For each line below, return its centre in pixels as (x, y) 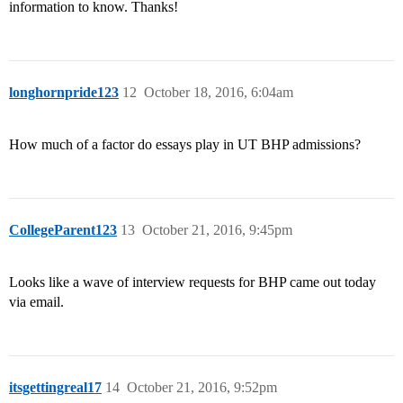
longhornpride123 (64, 93)
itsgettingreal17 (55, 388)
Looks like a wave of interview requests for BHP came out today (193, 282)
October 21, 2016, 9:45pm (217, 230)
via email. (36, 302)
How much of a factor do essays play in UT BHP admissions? (185, 145)
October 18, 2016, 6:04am (219, 93)
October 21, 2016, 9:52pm (202, 388)
